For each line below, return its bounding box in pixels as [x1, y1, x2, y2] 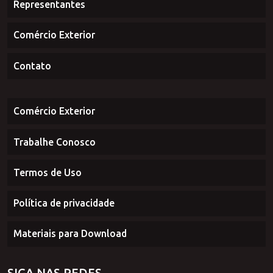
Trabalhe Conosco [13, 183, 97, 195]
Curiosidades [13, 12, 73, 24]
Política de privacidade [13, 246, 117, 258]
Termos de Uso [13, 214, 83, 227]
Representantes [13, 43, 87, 55]
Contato [13, 106, 52, 118]
